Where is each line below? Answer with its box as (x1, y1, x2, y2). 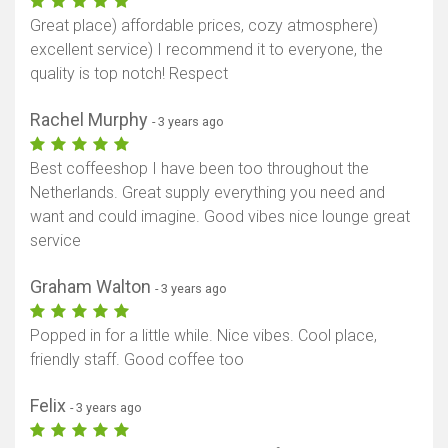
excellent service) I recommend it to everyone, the (30, 40, 383, 60)
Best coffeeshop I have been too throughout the (30, 159, 369, 179)
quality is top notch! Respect (30, 64, 228, 84)
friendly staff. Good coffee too (30, 350, 244, 370)
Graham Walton (30, 276, 155, 298)
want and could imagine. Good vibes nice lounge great (30, 207, 410, 227)
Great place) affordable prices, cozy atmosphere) (30, 16, 378, 36)
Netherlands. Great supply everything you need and (30, 183, 385, 203)
